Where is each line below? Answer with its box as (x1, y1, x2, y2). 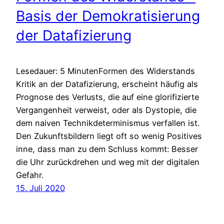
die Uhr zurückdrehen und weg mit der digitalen (16, 156, 199, 167)
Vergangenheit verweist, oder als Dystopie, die (16, 104, 196, 115)
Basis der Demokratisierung (16, 7, 200, 25)
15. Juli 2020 (16, 182, 65, 193)
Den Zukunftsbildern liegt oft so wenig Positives (16, 130, 202, 141)
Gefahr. (16, 169, 43, 180)
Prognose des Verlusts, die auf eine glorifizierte (16, 91, 199, 102)
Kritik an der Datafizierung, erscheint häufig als (16, 78, 198, 89)
